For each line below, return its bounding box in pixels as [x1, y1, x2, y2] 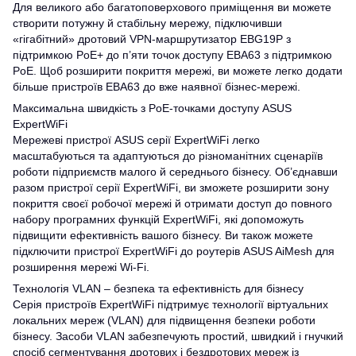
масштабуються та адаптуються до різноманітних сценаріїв [13, 149, 323, 162]
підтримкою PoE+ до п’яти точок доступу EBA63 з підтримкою [13, 48, 332, 61]
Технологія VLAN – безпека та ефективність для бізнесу [13, 281, 304, 295]
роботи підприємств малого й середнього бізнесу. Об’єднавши [13, 164, 338, 178]
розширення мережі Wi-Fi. [13, 260, 149, 273]
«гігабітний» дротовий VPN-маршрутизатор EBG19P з [13, 32, 291, 45]
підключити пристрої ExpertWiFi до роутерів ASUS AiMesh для [13, 244, 335, 257]
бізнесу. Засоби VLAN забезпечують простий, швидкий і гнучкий [13, 329, 343, 342]
